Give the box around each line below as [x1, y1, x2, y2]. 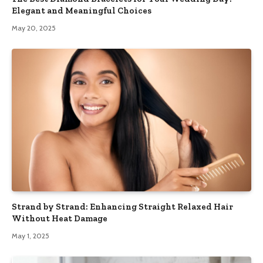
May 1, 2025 [12, 231, 49, 240]
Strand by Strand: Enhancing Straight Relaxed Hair [12, 201, 233, 212]
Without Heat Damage [12, 213, 109, 224]
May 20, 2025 [12, 23, 56, 32]
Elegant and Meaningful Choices [12, 5, 151, 16]
